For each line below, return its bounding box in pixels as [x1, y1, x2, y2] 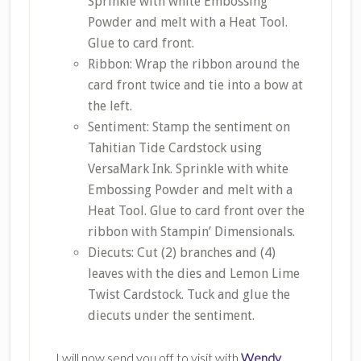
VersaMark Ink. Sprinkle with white [87, 161, 288, 177]
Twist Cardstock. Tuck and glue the [87, 287, 290, 303]
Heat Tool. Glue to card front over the [87, 203, 305, 219]
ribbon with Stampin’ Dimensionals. [87, 224, 295, 240]
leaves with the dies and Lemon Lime [87, 266, 300, 282]
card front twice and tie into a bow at [87, 77, 303, 93]
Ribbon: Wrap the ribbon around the [87, 56, 300, 73]
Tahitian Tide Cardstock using [87, 140, 262, 156]
